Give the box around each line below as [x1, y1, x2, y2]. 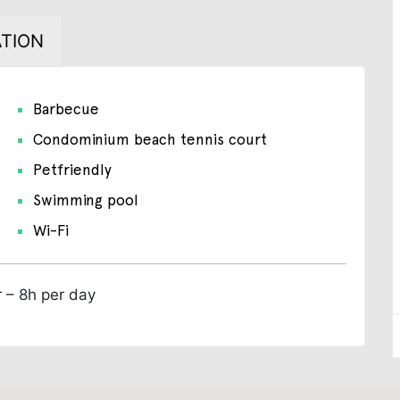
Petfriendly [32, 160, 112, 179]
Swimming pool [32, 190, 138, 209]
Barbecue [32, 99, 99, 118]
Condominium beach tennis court [32, 129, 267, 148]
